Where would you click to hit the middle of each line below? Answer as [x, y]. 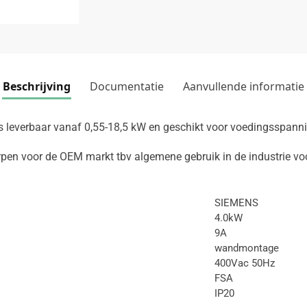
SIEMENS [236, 202]
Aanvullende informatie [244, 86]
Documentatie [127, 86]
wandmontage [246, 248]
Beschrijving [37, 86]
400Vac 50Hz [244, 263]
